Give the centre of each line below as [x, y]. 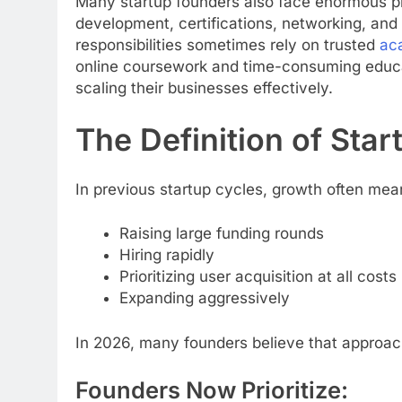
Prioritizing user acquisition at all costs [258, 277]
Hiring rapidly [166, 255]
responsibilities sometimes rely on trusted [227, 44]
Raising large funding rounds [221, 234]
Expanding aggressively [204, 298]
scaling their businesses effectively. [204, 87]
